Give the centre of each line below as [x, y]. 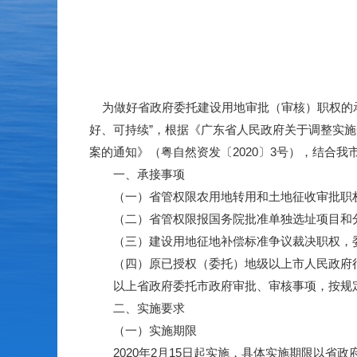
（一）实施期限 [143, 330]
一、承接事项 [137, 174]
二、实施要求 [137, 308]
